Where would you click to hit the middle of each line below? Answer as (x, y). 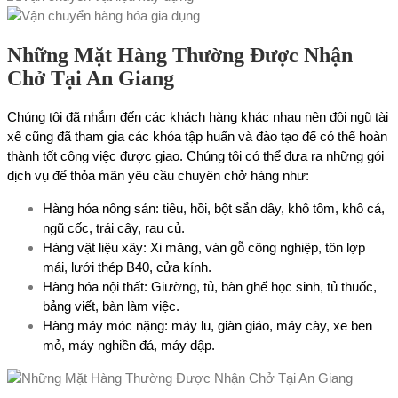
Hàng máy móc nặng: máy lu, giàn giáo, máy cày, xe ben (207, 326)
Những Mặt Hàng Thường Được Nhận (180, 56)
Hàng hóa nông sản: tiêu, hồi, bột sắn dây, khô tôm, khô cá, (214, 209)
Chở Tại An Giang (91, 79)
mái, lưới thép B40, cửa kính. (127, 267)
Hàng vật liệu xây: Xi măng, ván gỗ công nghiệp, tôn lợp (204, 248)
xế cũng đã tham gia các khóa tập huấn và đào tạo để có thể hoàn (197, 137)
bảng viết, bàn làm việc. (111, 306)
